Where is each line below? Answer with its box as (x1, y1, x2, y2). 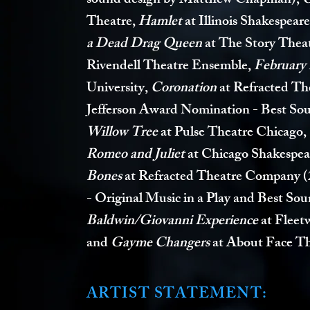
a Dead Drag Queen (86, 33, 205, 57)
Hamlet (138, 10, 185, 35)
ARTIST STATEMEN (86, 282, 250, 309)
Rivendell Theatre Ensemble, (86, 55, 254, 79)
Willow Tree (86, 121, 158, 145)
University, (86, 77, 151, 101)
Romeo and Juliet (86, 143, 185, 167)
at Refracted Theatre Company (122, 165, 303, 190)
